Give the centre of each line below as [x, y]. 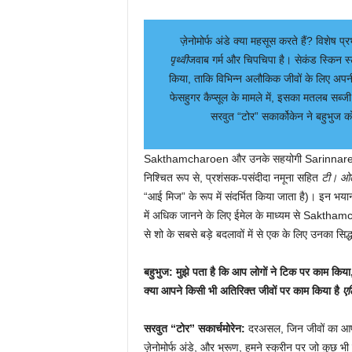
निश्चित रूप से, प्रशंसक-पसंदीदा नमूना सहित [232, 178]
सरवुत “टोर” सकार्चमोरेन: [196, 328]
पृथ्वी [178, 60]
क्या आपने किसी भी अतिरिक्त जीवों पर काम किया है [243, 291]
